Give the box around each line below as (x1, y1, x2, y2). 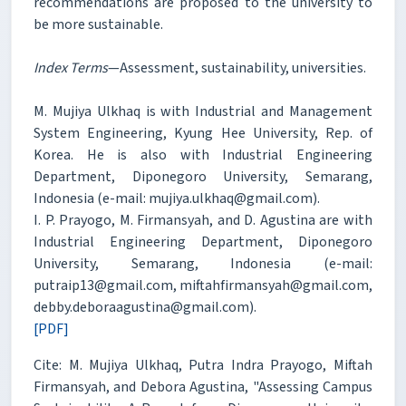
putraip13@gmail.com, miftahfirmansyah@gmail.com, (34, 275, 372, 295)
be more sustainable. (34, 14, 163, 34)
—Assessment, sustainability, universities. (108, 57, 366, 78)
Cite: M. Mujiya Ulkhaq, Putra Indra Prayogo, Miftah (34, 354, 372, 375)
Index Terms (34, 57, 108, 78)
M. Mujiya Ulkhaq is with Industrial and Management (34, 101, 372, 121)
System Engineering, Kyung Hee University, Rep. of (34, 122, 372, 143)
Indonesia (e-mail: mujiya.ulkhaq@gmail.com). (34, 188, 320, 208)
